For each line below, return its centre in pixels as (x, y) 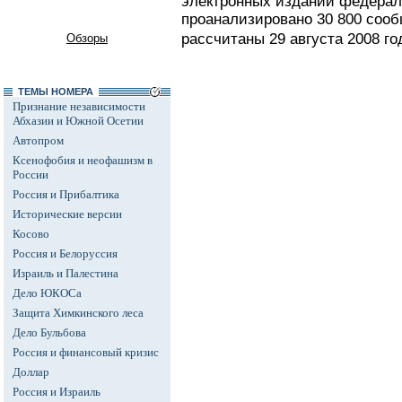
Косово (31, 234)
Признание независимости (79, 106)
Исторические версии (67, 214)
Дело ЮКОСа (47, 293)
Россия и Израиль (57, 392)
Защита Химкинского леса (78, 313)
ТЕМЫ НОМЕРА (56, 92)
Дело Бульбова (49, 332)
